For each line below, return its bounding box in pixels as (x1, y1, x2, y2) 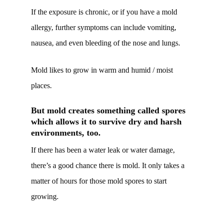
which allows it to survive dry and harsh (31, 117, 182, 127)
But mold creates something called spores (31, 106, 186, 116)
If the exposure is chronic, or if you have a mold (31, 8, 177, 16)
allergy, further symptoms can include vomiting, (31, 23, 176, 32)
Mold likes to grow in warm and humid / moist (31, 66, 173, 75)
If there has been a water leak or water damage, (31, 146, 175, 155)
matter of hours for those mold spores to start (31, 177, 167, 186)
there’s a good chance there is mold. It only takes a (31, 161, 185, 170)
